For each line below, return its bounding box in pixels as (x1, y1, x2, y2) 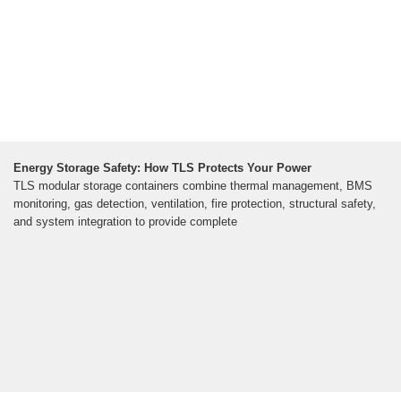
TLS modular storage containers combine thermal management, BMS (13, 178, 372, 192)
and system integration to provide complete (13, 214, 237, 228)
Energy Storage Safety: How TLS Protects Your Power (13, 160, 311, 175)
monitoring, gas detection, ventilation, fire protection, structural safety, (13, 196, 376, 210)
